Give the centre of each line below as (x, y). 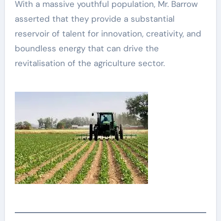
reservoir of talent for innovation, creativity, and (108, 33)
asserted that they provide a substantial (94, 18)
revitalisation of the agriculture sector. (92, 63)
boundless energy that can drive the (87, 48)
